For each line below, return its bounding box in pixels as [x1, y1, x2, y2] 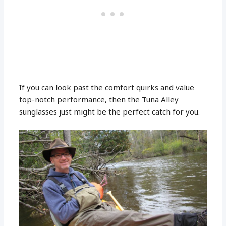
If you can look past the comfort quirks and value [19, 82, 195, 93]
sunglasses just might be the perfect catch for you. [19, 106, 200, 117]
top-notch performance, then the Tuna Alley [19, 94, 179, 105]
